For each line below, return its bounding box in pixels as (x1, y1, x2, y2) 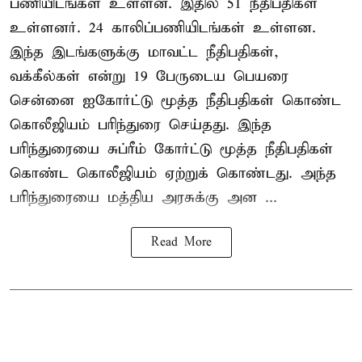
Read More (150, 234, 212, 250)
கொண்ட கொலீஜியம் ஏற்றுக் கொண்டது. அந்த (10, 163, 336, 183)
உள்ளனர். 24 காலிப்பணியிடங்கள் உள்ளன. (10, 18, 316, 37)
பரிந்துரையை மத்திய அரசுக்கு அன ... (10, 187, 277, 207)
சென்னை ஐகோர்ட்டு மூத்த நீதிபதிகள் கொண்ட (10, 90, 341, 110)
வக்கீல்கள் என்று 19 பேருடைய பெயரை (10, 66, 288, 86)
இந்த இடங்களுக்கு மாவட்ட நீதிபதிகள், (10, 42, 279, 61)
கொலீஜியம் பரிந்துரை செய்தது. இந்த (10, 115, 271, 134)
